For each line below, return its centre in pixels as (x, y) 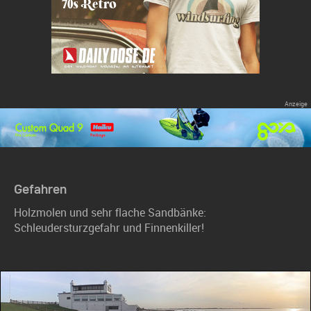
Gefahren (40, 189)
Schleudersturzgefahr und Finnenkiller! (109, 228)
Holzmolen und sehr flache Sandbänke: (110, 212)
